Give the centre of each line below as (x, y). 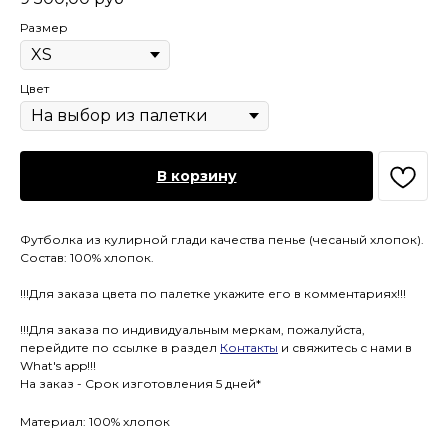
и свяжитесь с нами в (345, 348)
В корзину (196, 176)
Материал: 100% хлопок (95, 422)
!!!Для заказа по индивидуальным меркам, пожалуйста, (192, 330)
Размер (44, 28)
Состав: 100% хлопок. (87, 258)
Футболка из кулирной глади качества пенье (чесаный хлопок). (222, 240)
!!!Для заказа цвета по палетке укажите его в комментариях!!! (213, 294)
